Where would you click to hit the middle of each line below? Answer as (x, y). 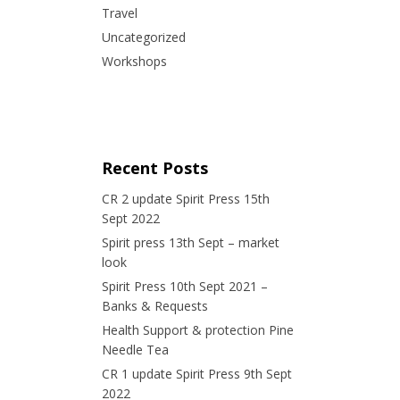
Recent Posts (154, 168)
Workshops (134, 62)
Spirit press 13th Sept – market (190, 243)
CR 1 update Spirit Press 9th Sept (196, 374)
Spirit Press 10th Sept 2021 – (184, 287)
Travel (119, 13)
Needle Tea (135, 350)
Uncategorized (143, 37)
